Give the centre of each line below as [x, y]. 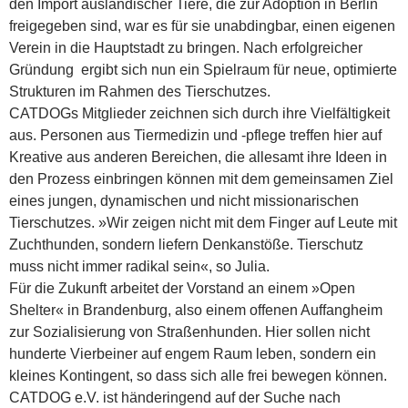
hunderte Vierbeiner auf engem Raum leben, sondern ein [193, 354]
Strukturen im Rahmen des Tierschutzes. [140, 92]
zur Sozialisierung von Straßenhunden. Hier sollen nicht [189, 332]
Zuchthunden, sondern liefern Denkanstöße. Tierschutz [186, 245]
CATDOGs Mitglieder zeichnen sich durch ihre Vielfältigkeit [199, 113]
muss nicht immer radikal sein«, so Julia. [139, 266]
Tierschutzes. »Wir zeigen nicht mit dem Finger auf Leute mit [203, 223]
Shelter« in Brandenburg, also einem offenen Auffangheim [196, 310]
